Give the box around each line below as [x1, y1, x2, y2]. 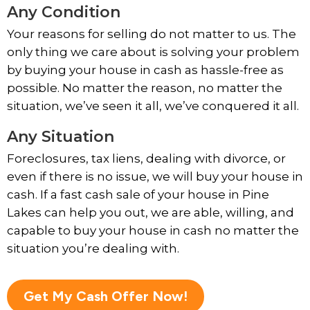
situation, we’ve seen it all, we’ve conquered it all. [7, 98, 299, 113]
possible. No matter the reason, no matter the [7, 80, 282, 95]
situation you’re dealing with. [7, 241, 179, 256]
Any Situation [7, 127, 114, 147]
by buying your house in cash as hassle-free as [7, 62, 284, 77]
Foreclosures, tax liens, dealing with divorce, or [7, 152, 286, 166]
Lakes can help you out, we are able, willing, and [7, 206, 294, 220]
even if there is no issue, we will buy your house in [7, 170, 303, 184]
